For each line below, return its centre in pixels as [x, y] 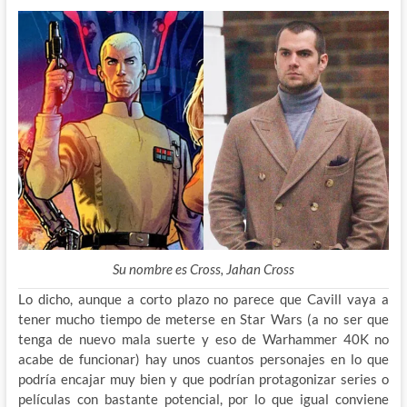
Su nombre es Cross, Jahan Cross [203, 269]
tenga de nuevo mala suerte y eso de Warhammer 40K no [203, 339]
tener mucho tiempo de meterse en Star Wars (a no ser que [203, 319]
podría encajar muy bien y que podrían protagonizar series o [203, 379]
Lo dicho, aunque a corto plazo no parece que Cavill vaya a [203, 299]
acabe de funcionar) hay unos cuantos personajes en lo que [203, 359]
